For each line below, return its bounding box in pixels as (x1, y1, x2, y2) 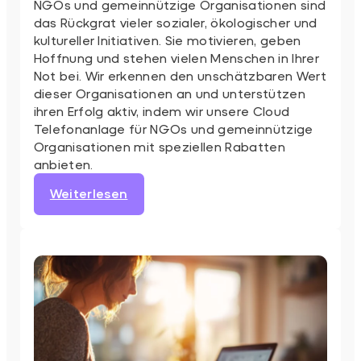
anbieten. (33, 156, 93, 172)
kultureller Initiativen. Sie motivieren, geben (33, 32, 301, 48)
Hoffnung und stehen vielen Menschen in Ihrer (33, 50, 319, 66)
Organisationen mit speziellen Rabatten (33, 139, 285, 155)
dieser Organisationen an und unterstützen (33, 85, 305, 102)
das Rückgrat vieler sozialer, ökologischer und (33, 15, 317, 31)
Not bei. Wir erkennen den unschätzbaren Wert (33, 68, 326, 84)
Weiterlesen (49, 185, 128, 201)
